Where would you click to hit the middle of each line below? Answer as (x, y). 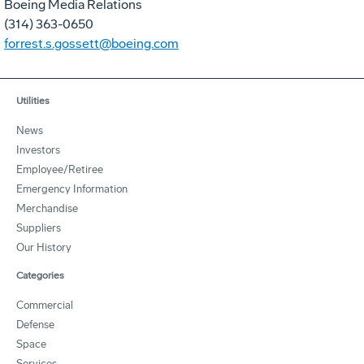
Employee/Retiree (60, 169)
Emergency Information (72, 188)
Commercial (45, 305)
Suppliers (39, 227)
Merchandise (47, 208)
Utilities (33, 100)
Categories (40, 275)
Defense (35, 324)
